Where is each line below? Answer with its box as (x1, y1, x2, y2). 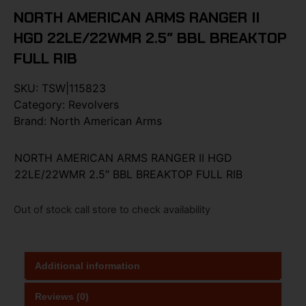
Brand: (14, 113, 50, 128)
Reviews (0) (35, 290, 89, 302)
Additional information (35, 260, 140, 271)
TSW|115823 (42, 81, 106, 95)
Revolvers (68, 97, 119, 111)
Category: (14, 97, 68, 111)
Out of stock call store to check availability (14, 204, 210, 217)
